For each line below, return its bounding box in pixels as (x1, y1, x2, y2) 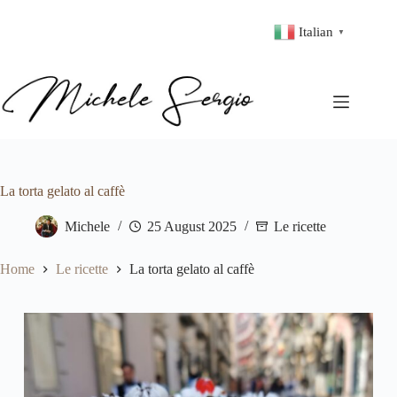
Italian (299, 24, 334, 39)
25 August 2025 (147, 219, 237, 235)
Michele (65, 219, 110, 235)
